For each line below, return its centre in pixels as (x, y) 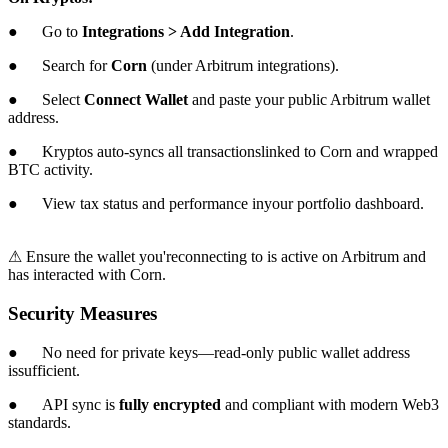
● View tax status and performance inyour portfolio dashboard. (216, 204)
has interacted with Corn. (87, 275)
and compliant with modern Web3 (330, 404)
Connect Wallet (136, 100)
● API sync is (63, 404)
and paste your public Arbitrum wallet (309, 100)
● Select (46, 100)
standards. (39, 422)
